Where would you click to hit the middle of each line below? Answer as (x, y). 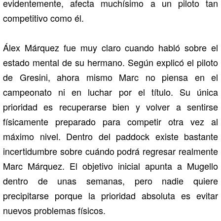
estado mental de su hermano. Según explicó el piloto (110, 62)
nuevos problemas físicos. (54, 210)
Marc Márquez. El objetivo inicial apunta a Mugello (110, 166)
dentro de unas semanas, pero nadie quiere (110, 180)
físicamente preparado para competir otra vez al (110, 121)
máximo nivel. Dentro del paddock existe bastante (110, 136)
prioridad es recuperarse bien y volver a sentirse (110, 106)
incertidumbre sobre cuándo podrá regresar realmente (110, 151)
